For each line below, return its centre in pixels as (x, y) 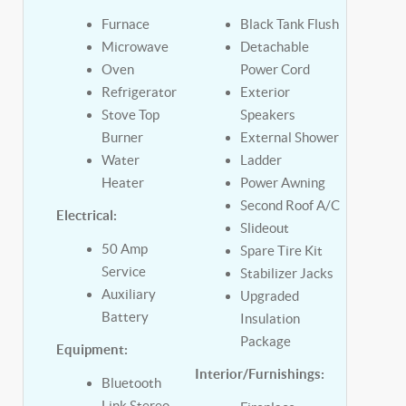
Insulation (270, 319)
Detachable (274, 47)
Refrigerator (139, 92)
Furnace (125, 24)
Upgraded (269, 296)
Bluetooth (131, 383)
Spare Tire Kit (281, 251)
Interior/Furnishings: (259, 374)
